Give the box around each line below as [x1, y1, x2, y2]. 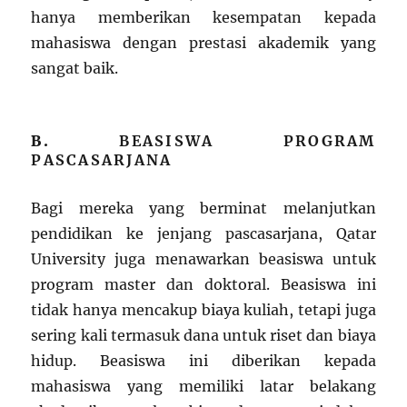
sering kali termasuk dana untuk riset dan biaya [31, 326, 376, 345]
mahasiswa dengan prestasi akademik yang [31, 34, 376, 53]
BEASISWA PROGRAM [119, 132, 376, 151]
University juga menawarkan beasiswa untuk [31, 250, 376, 269]
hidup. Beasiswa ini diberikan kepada [31, 352, 376, 371]
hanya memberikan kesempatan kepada [31, 8, 376, 27]
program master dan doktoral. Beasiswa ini [31, 275, 376, 294]
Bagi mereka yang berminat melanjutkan [31, 199, 376, 218]
